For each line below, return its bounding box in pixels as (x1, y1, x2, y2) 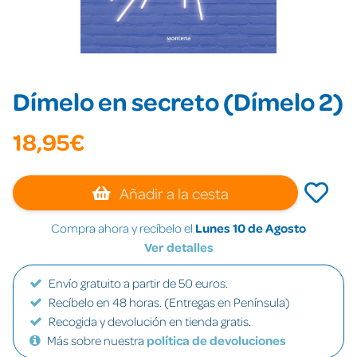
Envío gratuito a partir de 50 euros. (49, 275, 228, 291)
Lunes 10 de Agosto (195, 220, 306, 236)
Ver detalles (143, 239, 214, 255)
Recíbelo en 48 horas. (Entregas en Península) (49, 294, 290, 310)
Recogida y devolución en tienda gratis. (49, 313, 251, 329)
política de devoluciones (147, 332, 286, 348)
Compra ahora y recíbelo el (51, 220, 195, 236)
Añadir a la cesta (116, 183, 229, 202)
